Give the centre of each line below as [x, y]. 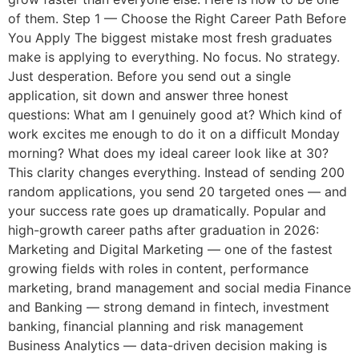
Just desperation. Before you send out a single [149, 76]
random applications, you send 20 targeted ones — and [177, 191]
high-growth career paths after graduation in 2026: [163, 230]
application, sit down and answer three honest [148, 95]
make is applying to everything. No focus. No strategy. [174, 56]
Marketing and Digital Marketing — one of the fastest [170, 249]
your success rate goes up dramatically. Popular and [167, 210]
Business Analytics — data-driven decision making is [167, 345]
